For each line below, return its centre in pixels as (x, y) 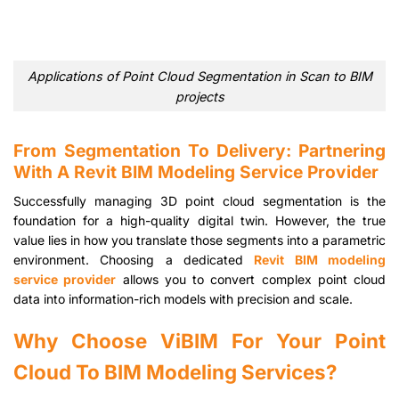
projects (199, 96)
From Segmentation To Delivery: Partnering (199, 151)
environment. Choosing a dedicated (134, 260)
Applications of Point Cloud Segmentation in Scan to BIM (199, 76)
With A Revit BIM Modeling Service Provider (196, 172)
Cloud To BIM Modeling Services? (175, 372)
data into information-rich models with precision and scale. (183, 299)
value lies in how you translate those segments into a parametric (199, 240)
